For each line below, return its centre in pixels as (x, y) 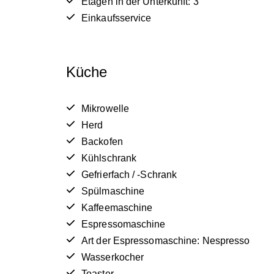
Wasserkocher (113, 257)
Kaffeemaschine (117, 208)
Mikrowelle (105, 109)
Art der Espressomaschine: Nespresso (166, 241)
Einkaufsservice (117, 18)
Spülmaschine (113, 191)
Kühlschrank (109, 158)
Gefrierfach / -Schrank (129, 175)
